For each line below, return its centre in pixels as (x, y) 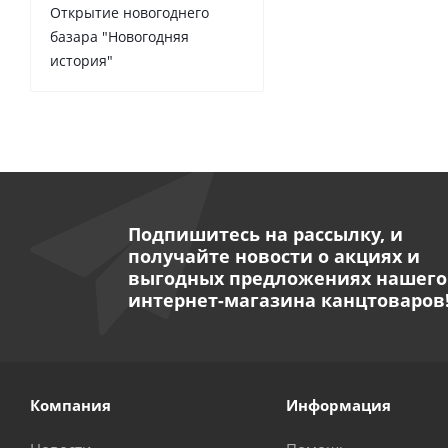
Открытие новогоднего (129, 12)
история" (81, 60)
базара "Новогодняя (119, 36)
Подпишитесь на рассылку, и (265, 233)
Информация (338, 404)
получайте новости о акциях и (273, 255)
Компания (70, 404)
